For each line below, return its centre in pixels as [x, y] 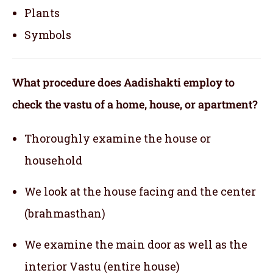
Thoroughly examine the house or [118, 139]
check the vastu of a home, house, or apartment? [135, 105]
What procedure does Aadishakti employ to [123, 83]
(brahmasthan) [65, 214]
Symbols [48, 35]
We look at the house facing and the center [140, 192]
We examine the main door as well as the [136, 245]
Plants [42, 13]
